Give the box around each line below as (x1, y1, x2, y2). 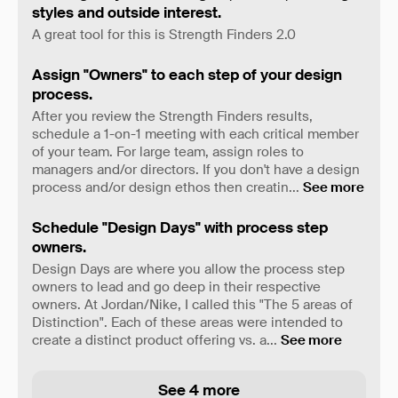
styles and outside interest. (32, 3, 221, 22)
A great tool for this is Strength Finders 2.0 (32, 26, 296, 44)
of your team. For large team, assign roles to (32, 143, 304, 161)
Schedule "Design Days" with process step (32, 218, 328, 237)
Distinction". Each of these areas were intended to (32, 314, 343, 331)
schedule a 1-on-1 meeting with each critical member (32, 125, 359, 143)
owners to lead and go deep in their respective (32, 278, 321, 296)
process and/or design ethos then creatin (32, 179, 289, 196)
